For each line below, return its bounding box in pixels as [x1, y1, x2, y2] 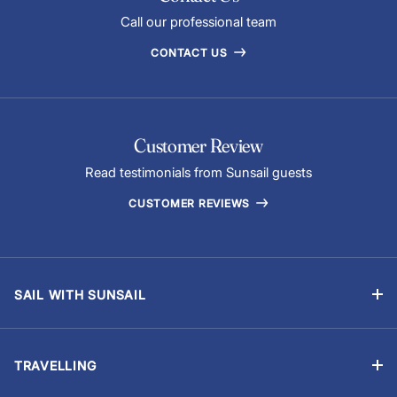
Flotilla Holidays [13, 342, 107, 360]
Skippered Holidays [13, 370, 129, 388]
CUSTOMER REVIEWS [128, 196, 253, 210]
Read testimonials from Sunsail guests [85, 163, 312, 181]
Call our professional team [121, 12, 276, 30]
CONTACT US [151, 45, 231, 59]
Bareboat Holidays [13, 314, 124, 331]
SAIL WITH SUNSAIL [13, 286, 146, 302]
